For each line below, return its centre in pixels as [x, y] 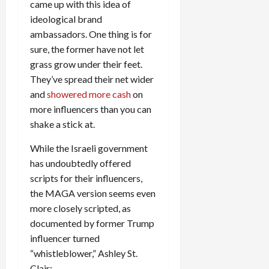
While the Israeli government [89, 148]
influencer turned [65, 238]
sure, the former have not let [87, 49]
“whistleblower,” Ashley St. [84, 253]
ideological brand [66, 19]
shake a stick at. [62, 124]
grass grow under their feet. [86, 64]
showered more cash [89, 94]
